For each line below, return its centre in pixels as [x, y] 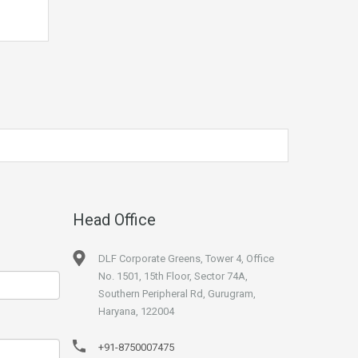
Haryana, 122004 [136, 311]
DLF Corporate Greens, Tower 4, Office [186, 259]
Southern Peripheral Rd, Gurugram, [177, 294]
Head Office [114, 220]
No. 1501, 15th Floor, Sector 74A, [173, 276]
